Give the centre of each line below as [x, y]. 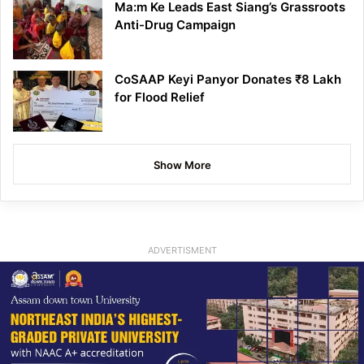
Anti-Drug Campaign [175, 24]
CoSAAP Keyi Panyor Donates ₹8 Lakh [228, 79]
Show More [182, 165]
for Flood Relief [160, 97]
